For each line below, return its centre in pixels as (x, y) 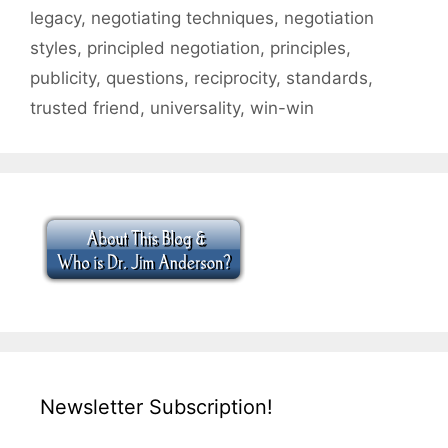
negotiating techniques (182, 18)
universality (195, 108)
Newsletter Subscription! (156, 407)
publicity (63, 78)
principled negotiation (173, 48)
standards (327, 78)
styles (53, 48)
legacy (55, 18)
